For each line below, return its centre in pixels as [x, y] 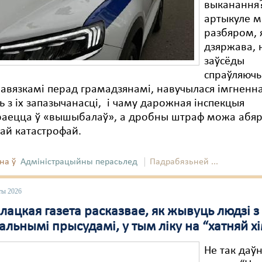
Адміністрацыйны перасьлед [79, 162]
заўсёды [225, 61]
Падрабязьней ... [184, 162]
